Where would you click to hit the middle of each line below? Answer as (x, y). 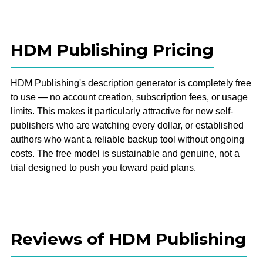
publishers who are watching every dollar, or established (127, 125)
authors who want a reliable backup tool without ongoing (127, 139)
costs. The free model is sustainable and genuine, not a (125, 153)
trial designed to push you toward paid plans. (103, 167)
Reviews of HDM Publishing (128, 239)
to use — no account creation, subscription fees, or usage (129, 97)
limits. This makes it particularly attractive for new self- (122, 111)
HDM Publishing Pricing (112, 50)
